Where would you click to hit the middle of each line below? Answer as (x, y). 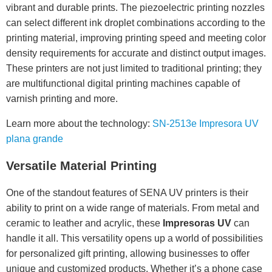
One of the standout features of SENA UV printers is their (127, 193)
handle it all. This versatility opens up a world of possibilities (134, 238)
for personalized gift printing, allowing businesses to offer (128, 253)
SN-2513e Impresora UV (206, 124)
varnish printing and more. (62, 99)
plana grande (35, 139)
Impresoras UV (197, 223)
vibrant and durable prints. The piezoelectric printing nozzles (135, 8)
